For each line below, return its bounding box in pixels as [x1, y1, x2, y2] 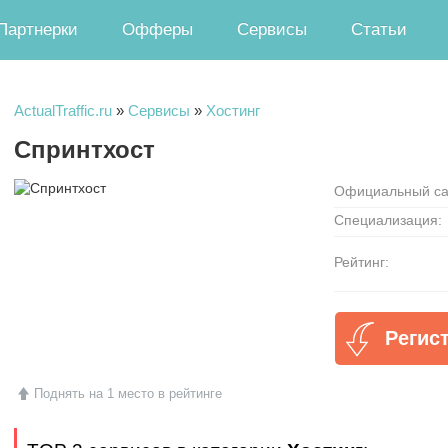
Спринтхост [14, 136, 155, 163]
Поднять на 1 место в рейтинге [33, 386, 222, 401]
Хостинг [206, 102, 260, 119]
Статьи [351, 20, 407, 39]
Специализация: [334, 212, 442, 228]
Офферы [122, 20, 193, 39]
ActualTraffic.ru [14, 102, 112, 119]
